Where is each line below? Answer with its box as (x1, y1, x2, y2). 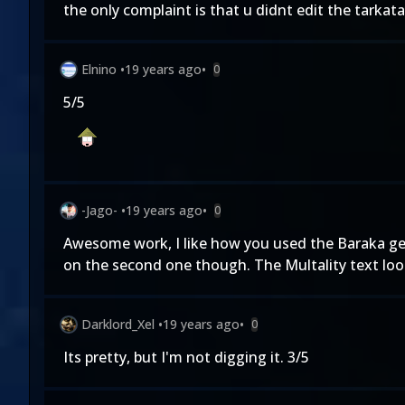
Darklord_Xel (81, 316, 155, 333)
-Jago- (81, 202, 118, 219)
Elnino (81, 61, 117, 78)
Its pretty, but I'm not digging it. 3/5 (63, 347, 309, 367)
